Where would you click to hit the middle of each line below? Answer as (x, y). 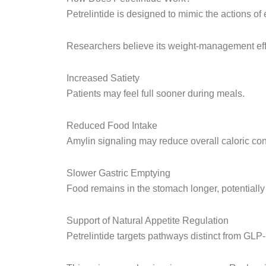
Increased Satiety (103, 78)
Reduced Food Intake (112, 126)
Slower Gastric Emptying (118, 173)
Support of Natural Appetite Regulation (148, 221)
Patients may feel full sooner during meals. (156, 94)
